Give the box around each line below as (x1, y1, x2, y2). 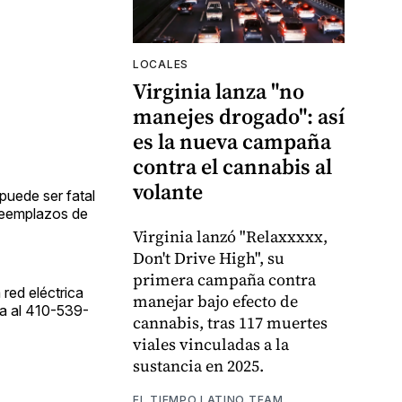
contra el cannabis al (133, 151, 332, 181)
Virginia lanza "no (133, 75, 304, 106)
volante (133, 176, 203, 206)
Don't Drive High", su (133, 246, 284, 269)
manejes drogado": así (133, 100, 345, 131)
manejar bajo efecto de (133, 289, 298, 312)
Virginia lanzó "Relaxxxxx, (133, 224, 328, 248)
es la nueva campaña (133, 126, 331, 156)
